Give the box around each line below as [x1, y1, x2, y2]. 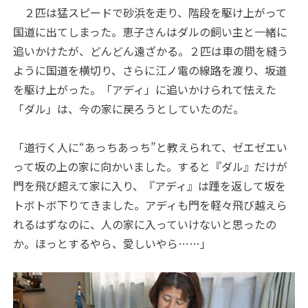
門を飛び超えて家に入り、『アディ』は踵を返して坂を [13, 177, 287, 194]
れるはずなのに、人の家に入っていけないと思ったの [13, 215, 277, 232]
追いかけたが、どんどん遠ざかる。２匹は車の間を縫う [13, 42, 289, 59]
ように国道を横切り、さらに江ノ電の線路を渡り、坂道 [13, 61, 287, 78]
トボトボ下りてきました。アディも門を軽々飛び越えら [13, 196, 288, 213]
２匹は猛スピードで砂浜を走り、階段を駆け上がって [13, 3, 287, 21]
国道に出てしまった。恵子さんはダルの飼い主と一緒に [13, 23, 288, 40]
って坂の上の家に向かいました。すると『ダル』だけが [13, 157, 288, 175]
